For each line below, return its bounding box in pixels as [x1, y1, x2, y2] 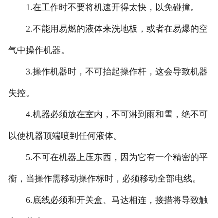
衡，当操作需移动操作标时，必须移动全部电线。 [8, 174, 201, 184]
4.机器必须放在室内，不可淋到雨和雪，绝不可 [8, 109, 208, 120]
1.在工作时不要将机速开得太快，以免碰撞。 [8, 2, 199, 13]
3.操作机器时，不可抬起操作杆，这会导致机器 [8, 67, 208, 77]
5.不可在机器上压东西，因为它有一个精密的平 [8, 152, 208, 163]
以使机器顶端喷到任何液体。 [8, 131, 122, 141]
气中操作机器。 [8, 45, 70, 55]
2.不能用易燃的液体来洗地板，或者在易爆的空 [8, 24, 208, 34]
